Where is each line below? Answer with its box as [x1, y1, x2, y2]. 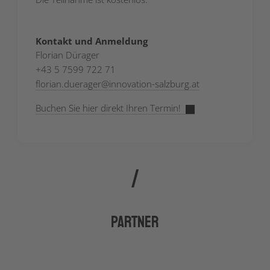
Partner [111, 212, 159, 233]
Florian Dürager [36, 49, 99, 61]
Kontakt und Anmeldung [36, 35, 148, 48]
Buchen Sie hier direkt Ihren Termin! [36, 102, 181, 115]
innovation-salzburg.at [109, 78, 199, 90]
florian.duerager [36, 78, 101, 90]
